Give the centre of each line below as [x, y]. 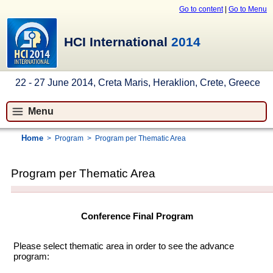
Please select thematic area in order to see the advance [124, 246]
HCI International [118, 42]
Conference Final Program [137, 216]
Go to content [201, 9]
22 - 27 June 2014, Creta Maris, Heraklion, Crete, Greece [138, 83]
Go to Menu [248, 9]
